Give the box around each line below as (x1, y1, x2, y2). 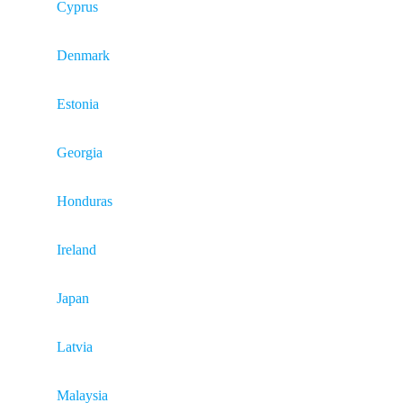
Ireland (57, 242, 96, 257)
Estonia (57, 96, 99, 112)
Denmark (57, 48, 110, 63)
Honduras (57, 193, 112, 209)
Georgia (57, 145, 103, 160)
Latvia (57, 339, 93, 354)
